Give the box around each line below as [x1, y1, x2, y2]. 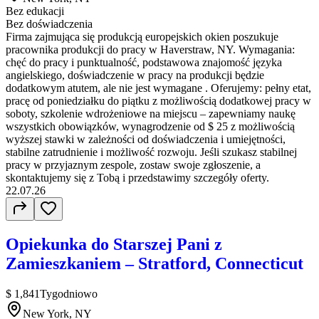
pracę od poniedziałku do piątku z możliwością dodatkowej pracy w [6, 94, 311, 107]
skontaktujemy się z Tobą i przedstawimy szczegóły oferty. [6, 171, 269, 184]
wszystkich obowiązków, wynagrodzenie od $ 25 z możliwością [6, 120, 295, 132]
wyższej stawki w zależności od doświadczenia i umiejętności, [6, 132, 286, 145]
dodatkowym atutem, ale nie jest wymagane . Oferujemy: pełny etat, [6, 81, 311, 94]
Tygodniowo [40, 287, 98, 300]
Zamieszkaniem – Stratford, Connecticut [6, 253, 303, 273]
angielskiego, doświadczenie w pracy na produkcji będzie [6, 68, 264, 81]
